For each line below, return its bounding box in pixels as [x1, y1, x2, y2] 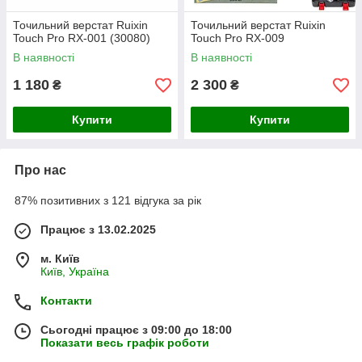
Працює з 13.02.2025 [40, 223, 156, 236]
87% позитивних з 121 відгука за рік [15, 194, 201, 207]
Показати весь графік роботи [40, 336, 209, 349]
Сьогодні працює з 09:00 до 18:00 [40, 323, 232, 336]
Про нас [15, 163, 66, 177]
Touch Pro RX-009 [191, 32, 284, 44]
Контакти [40, 294, 92, 307]
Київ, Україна [40, 265, 109, 278]
